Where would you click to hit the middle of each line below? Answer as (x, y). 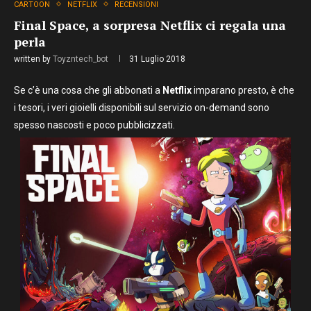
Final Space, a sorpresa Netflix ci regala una (150, 25)
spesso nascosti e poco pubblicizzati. (95, 125)
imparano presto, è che (243, 90)
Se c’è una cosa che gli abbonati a (88, 90)
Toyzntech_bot (81, 59)
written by (33, 59)
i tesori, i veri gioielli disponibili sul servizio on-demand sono (142, 107)
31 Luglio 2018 (157, 59)
